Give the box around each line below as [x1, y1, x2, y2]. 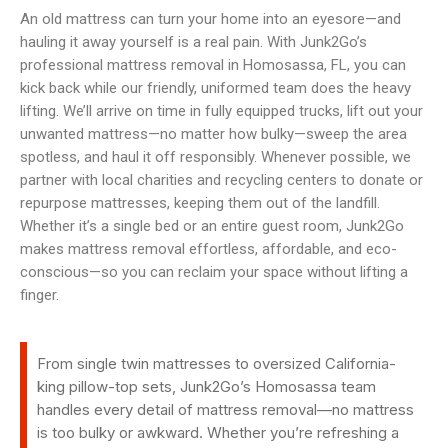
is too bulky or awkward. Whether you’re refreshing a [37, 422, 399, 442]
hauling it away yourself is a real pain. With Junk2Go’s [20, 33, 367, 52]
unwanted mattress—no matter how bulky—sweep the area [20, 125, 407, 144]
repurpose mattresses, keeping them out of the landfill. [20, 194, 380, 213]
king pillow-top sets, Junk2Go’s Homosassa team [37, 376, 376, 396]
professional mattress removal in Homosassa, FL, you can [20, 56, 406, 75]
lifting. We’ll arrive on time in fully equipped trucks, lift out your [20, 102, 423, 121]
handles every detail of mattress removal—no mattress [37, 399, 414, 419]
